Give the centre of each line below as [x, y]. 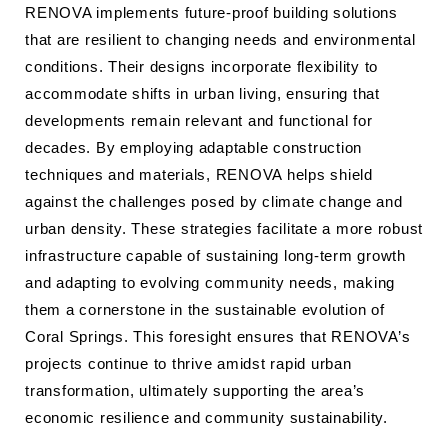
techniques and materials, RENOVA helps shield [199, 174]
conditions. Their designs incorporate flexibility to [201, 66]
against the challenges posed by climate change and [214, 201]
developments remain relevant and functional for [199, 120]
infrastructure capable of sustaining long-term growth [215, 255]
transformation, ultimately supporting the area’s [195, 390]
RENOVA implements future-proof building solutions [211, 12]
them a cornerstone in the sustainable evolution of [205, 309]
